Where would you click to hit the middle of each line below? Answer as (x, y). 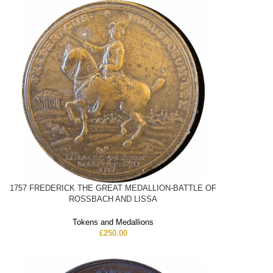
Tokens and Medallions (113, 222)
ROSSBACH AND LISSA (113, 199)
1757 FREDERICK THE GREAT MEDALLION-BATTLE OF (113, 188)
